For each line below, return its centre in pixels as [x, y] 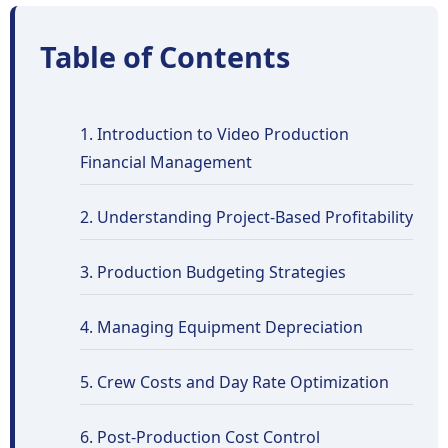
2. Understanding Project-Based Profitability [246, 217]
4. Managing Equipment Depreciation [221, 327]
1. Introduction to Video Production [214, 134]
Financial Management [166, 162]
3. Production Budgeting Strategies [213, 272]
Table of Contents [165, 56]
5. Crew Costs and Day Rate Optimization [234, 382]
